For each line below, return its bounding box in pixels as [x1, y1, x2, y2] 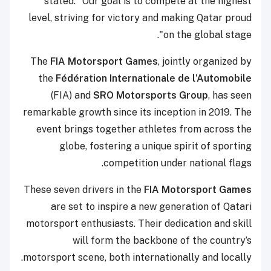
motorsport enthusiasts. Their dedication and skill [26, 217, 252, 229]
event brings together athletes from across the [36, 123, 252, 135]
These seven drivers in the [24, 183, 142, 195]
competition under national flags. [103, 157, 252, 169]
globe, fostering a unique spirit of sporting [59, 140, 252, 152]
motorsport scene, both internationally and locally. [23, 251, 252, 263]
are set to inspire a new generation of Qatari [51, 200, 252, 212]
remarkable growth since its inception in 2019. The [23, 106, 252, 118]
